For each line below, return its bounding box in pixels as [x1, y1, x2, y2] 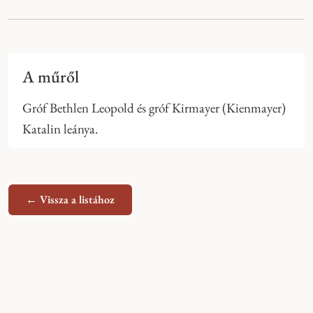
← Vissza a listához [26, 192, 115, 208]
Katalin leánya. [22, 120, 98, 138]
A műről [22, 66, 79, 88]
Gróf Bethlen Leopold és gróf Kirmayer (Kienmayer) [22, 99, 286, 117]
